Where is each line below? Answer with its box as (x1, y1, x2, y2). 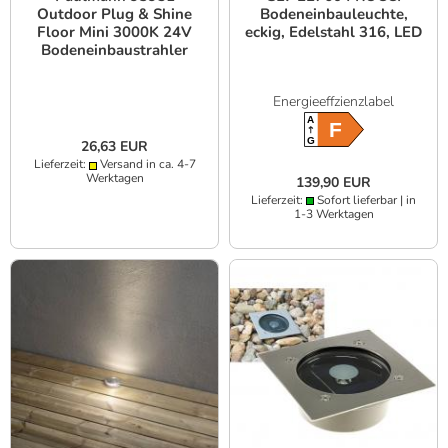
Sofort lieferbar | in (314, 191, 416, 208)
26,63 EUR (81, 137, 148, 157)
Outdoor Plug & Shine (37, 4, 192, 25)
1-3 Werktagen (293, 205, 374, 222)
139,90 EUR (296, 172, 371, 192)
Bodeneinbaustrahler (41, 40, 188, 61)
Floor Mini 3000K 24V (37, 22, 192, 43)
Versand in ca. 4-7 (96, 156, 196, 173)
